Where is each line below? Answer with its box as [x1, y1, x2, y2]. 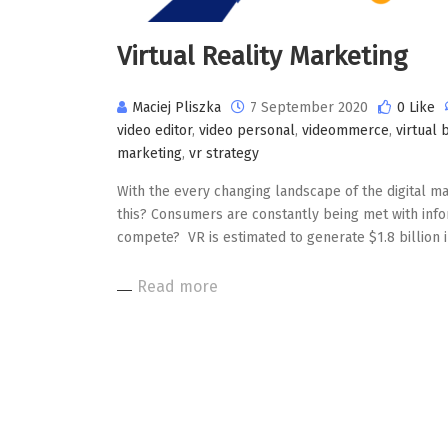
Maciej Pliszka [132, 99, 221, 116]
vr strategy [189, 145, 259, 162]
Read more [137, 277, 218, 296]
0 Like [397, 99, 435, 116]
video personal [199, 122, 295, 139]
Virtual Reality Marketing [117, 41, 407, 72]
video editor [117, 122, 192, 139]
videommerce [302, 122, 389, 139]
